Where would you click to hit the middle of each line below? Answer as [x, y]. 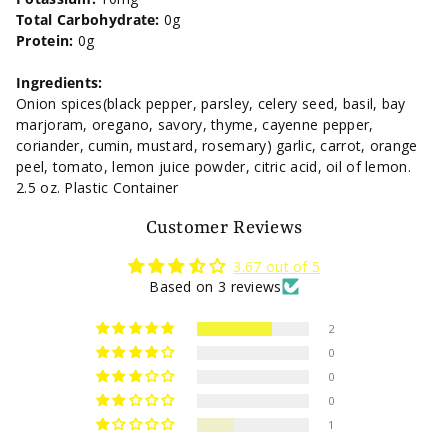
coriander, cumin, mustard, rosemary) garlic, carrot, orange [217, 145]
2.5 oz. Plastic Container [97, 187]
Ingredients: [59, 82]
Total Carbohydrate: [90, 19]
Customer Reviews [224, 228]
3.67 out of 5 [277, 266]
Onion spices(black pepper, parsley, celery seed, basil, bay [211, 103]
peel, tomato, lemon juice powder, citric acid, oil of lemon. [213, 166]
